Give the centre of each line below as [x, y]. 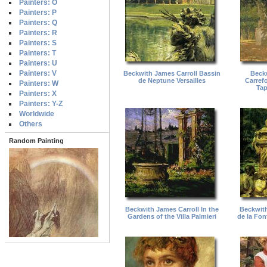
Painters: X [38, 94]
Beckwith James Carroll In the [172, 209]
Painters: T [38, 53]
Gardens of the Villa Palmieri [172, 216]
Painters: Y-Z [41, 104]
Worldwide [37, 114]
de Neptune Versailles [172, 80]
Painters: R [38, 33]
